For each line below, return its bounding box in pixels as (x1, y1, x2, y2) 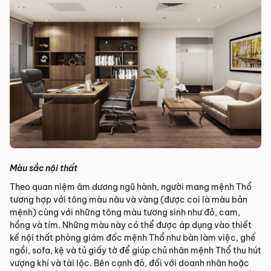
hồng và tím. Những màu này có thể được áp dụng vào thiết (10, 219, 252, 230)
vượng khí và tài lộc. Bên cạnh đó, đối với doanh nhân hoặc (10, 257, 249, 269)
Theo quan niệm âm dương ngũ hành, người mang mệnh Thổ (10, 181, 252, 192)
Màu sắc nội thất (10, 162, 77, 174)
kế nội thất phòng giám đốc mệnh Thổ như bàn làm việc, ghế (10, 232, 256, 243)
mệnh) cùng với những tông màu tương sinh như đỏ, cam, (10, 206, 240, 218)
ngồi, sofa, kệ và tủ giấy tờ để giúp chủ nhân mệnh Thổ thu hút (10, 244, 261, 256)
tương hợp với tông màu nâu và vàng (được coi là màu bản (10, 194, 247, 205)
